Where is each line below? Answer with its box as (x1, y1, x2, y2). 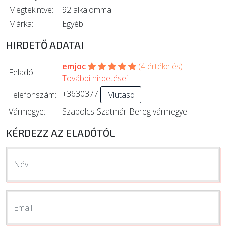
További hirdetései (62, 72, 128, 84)
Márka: (9, 18, 33, 29)
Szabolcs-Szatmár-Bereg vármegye (62, 105, 187, 117)
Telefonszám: (9, 89, 56, 100)
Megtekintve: (9, 4, 53, 15)
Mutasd (107, 89, 135, 100)
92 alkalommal (62, 4, 113, 15)
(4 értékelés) (138, 60, 183, 72)
